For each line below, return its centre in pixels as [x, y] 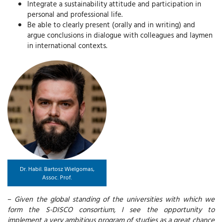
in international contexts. [67, 45]
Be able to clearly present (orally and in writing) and [111, 24]
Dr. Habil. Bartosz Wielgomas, [57, 168]
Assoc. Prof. [57, 177]
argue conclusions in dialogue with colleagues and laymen [120, 35]
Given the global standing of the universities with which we [115, 199]
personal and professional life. [75, 14]
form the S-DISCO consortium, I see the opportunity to [111, 209]
